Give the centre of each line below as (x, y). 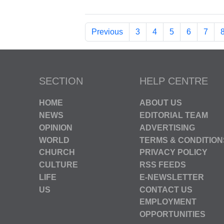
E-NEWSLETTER (172, 177)
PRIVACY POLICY (173, 152)
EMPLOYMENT (168, 202)
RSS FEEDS (163, 164)
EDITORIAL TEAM (174, 115)
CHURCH (57, 152)
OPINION (56, 127)
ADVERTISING (167, 127)
